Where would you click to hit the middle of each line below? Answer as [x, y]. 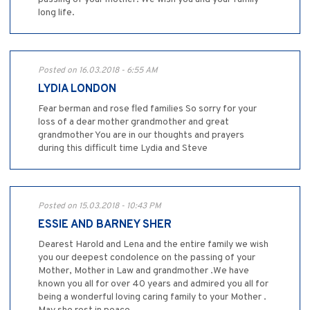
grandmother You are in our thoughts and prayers [141, 136]
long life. [56, 13]
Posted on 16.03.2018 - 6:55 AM [98, 71]
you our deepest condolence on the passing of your [147, 258]
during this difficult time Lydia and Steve [123, 149]
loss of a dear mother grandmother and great [134, 122]
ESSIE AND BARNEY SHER [105, 225]
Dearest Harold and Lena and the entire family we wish [153, 245]
